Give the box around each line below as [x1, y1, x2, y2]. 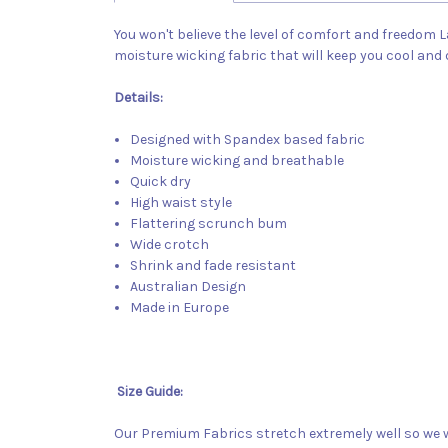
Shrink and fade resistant [130, 256, 297, 274]
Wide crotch [130, 235, 210, 253]
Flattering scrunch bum [130, 214, 288, 232]
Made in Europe [130, 298, 230, 316]
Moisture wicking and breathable [130, 151, 345, 169]
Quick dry [130, 172, 192, 190]
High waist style [130, 193, 233, 211]
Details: [114, 88, 163, 106]
